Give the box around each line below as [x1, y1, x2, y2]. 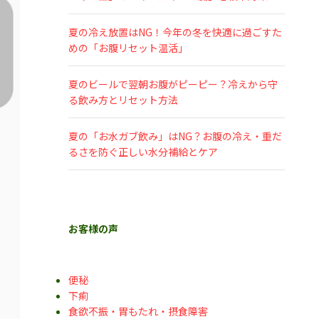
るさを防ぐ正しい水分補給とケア [68, 145, 218, 159]
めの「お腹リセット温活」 [68, 41, 188, 55]
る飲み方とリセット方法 [68, 93, 178, 107]
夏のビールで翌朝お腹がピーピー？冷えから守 [68, 77, 278, 91]
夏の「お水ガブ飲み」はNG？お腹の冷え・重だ [68, 129, 282, 143]
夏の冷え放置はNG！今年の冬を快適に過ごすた [68, 25, 282, 39]
